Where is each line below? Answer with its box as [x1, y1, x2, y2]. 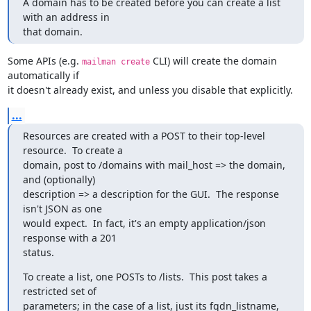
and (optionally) [22, 173, 95, 186]
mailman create [81, 57, 150, 67]
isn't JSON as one [22, 202, 102, 215]
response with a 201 [22, 231, 117, 244]
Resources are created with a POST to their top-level [22, 129, 265, 142]
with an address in [22, 10, 110, 24]
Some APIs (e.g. [7, 54, 82, 67]
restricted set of [22, 285, 96, 298]
